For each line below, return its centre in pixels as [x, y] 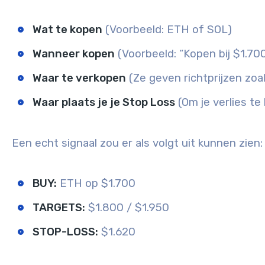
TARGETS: [59, 208]
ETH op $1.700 [96, 184]
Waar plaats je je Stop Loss [104, 103]
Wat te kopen [67, 30]
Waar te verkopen [79, 78]
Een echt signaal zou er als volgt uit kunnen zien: [137, 143]
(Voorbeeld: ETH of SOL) [167, 30]
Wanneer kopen [74, 54]
